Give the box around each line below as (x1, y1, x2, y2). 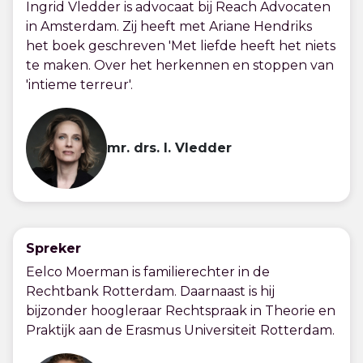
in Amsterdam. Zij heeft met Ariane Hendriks (26, 19, 312, 34)
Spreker (26, 241, 81, 256)
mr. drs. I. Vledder (107, 140, 232, 156)
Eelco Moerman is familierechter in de (26, 264, 270, 280)
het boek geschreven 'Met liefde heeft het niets (26, 38, 335, 53)
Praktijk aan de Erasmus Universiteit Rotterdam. (26, 322, 335, 338)
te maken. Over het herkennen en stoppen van (26, 58, 334, 73)
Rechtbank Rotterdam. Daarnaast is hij (26, 284, 275, 299)
